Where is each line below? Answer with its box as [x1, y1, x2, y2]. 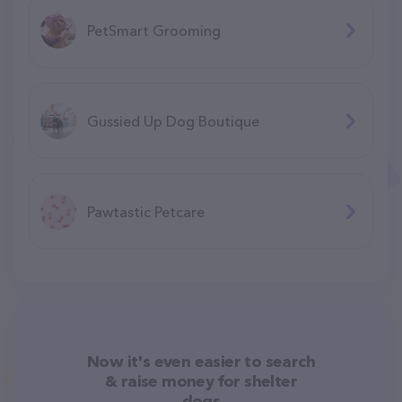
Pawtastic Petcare [87, 202, 205, 221]
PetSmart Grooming [87, 21, 221, 39]
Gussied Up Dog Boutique [87, 111, 259, 130]
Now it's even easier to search [87, 351, 315, 371]
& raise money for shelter [105, 371, 297, 391]
